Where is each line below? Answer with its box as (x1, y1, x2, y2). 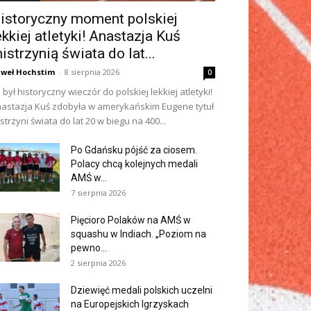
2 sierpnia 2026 (71, 258, 126, 268)
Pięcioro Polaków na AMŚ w (71, 215, 191, 226)
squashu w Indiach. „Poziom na (71, 228, 206, 239)
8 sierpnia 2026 (65, 67, 119, 77)
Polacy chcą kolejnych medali (71, 158, 198, 169)
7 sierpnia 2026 (71, 187, 126, 198)
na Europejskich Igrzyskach (71, 299, 189, 310)
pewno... (71, 242, 107, 253)
